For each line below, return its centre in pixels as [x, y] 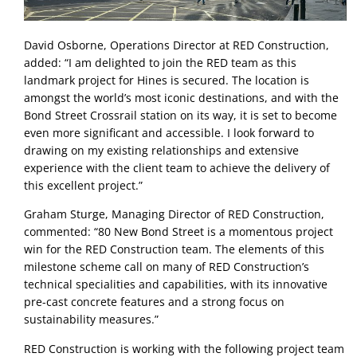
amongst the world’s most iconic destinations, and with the [181, 98]
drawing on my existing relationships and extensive [161, 151]
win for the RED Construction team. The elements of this [174, 249]
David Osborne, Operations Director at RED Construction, [177, 45]
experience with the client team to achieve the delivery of [177, 168]
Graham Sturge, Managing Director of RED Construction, [174, 214]
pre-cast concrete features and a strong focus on [154, 302]
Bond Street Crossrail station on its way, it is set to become [180, 116]
